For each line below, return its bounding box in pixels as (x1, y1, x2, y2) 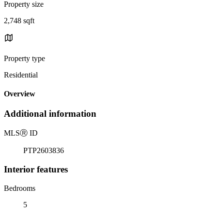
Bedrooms (4, 184, 35, 192)
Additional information (4, 108, 96, 119)
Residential (4, 70, 38, 79)
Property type (4, 54, 45, 62)
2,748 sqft (4, 16, 34, 25)
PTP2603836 (23, 146, 64, 155)
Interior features (4, 164, 68, 174)
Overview (4, 90, 35, 98)
